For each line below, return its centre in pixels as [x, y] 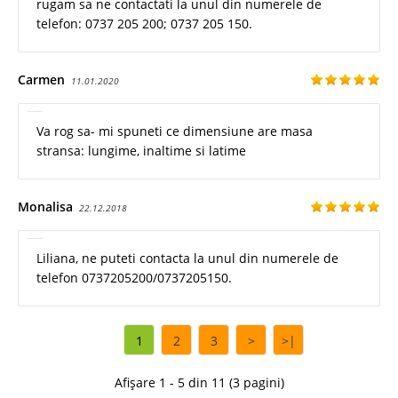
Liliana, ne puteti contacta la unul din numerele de [187, 259]
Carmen [41, 80]
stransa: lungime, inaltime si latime [141, 151]
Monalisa [45, 207]
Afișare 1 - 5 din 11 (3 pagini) [199, 383]
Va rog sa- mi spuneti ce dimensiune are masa [175, 131]
